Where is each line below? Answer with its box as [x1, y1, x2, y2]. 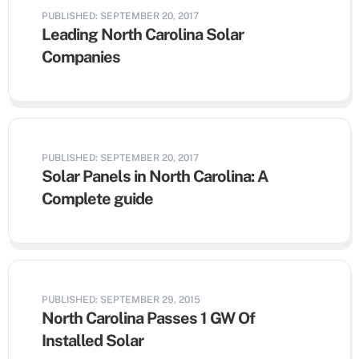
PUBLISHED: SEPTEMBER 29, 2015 [42, 294, 200, 305]
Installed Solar [42, 331, 143, 350]
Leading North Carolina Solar [42, 25, 244, 44]
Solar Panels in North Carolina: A [42, 167, 268, 186]
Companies [42, 47, 120, 67]
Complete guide [42, 189, 153, 208]
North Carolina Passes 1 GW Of [42, 309, 255, 328]
